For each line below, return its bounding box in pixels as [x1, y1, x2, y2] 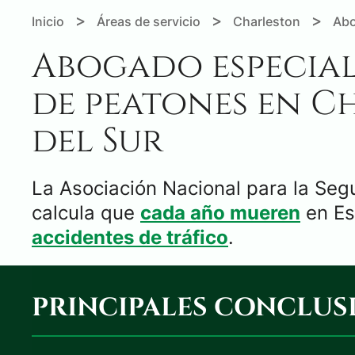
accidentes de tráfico [32, 225, 228, 249]
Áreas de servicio [97, 13, 204, 29]
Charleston [233, 13, 300, 29]
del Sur [32, 117, 163, 164]
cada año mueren [140, 200, 300, 224]
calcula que [32, 200, 140, 224]
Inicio [32, 13, 64, 29]
